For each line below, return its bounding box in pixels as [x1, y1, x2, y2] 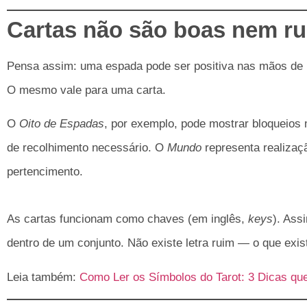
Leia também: [7, 270, 79, 284]
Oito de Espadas [19, 117, 104, 131]
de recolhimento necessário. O [7, 141, 167, 155]
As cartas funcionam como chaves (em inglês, [7, 212, 248, 226]
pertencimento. [7, 165, 83, 179]
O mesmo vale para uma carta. [7, 84, 166, 97]
